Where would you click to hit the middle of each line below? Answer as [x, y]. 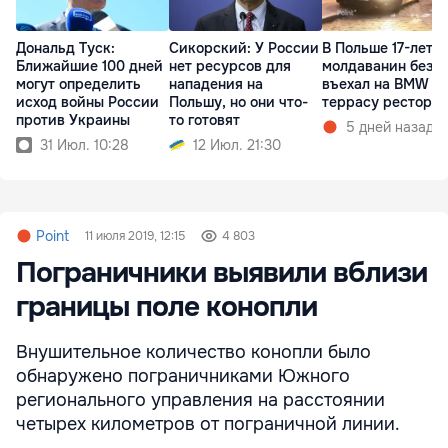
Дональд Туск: [65, 48]
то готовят [204, 120]
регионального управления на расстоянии [200, 399]
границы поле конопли [166, 306]
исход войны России [87, 102]
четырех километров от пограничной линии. [210, 423]
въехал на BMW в [381, 84]
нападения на [216, 84]
